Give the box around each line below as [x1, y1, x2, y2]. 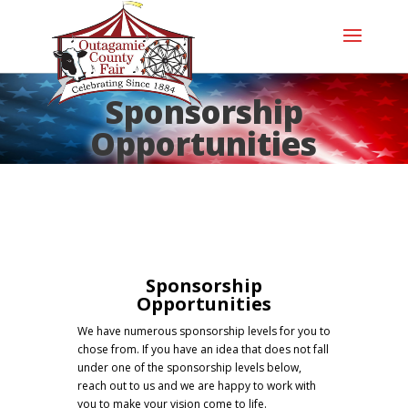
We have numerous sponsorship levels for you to [76, 323, 331, 339]
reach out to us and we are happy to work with [76, 378, 316, 393]
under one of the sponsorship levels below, [76, 360, 301, 375]
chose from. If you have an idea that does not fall [76, 342, 329, 357]
